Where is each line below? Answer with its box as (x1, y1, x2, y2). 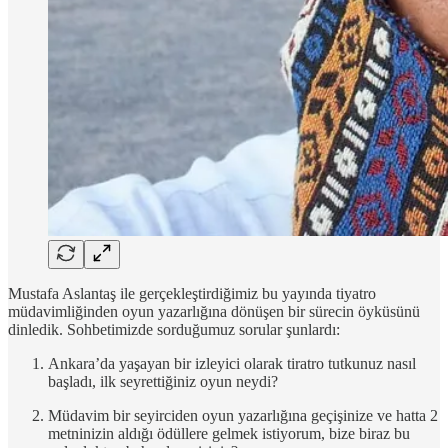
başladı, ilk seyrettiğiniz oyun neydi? (48, 372, 278, 390)
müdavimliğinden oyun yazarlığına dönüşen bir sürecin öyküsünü (8, 302, 420, 320)
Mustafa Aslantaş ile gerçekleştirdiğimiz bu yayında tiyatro (8, 284, 376, 302)
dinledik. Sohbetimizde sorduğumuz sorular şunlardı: (8, 320, 340, 338)
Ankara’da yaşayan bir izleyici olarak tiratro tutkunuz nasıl (48, 354, 416, 372)
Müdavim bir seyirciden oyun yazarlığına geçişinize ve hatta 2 (48, 406, 438, 424)
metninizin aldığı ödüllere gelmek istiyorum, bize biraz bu (48, 424, 410, 442)
